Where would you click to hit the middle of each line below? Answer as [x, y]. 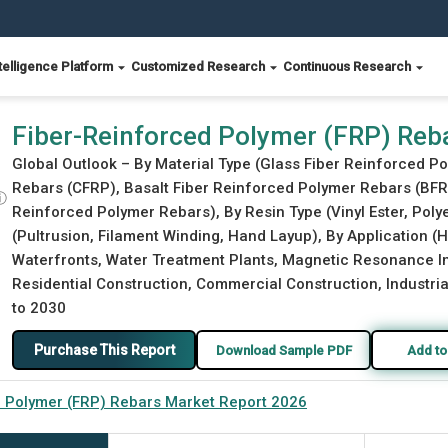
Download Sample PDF [283, 350]
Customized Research [199, 66]
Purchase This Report [104, 349]
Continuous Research [348, 66]
